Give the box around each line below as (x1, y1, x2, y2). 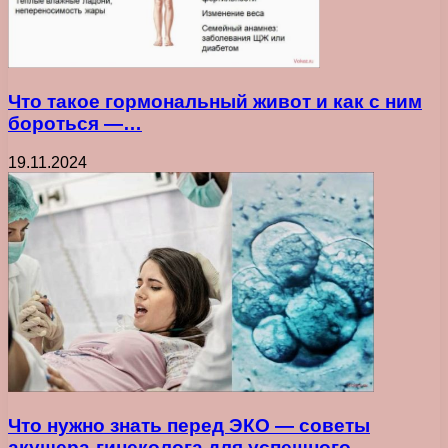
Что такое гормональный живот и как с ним (8, 91, 422, 113)
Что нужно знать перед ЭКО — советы (8, 414, 370, 436)
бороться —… (8, 113, 142, 135)
